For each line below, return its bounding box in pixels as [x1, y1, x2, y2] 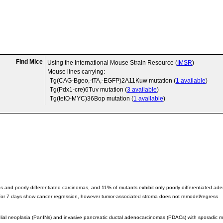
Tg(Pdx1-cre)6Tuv [50, 86, 99, 93]
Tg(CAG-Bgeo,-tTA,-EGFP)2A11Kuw [50, 77, 147, 84]
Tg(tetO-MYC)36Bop [50, 95, 105, 102]
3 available [127, 86, 157, 93]
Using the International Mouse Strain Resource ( [47, 59, 177, 66]
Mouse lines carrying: [47, 68, 105, 75]
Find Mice [16, 58, 43, 65]
